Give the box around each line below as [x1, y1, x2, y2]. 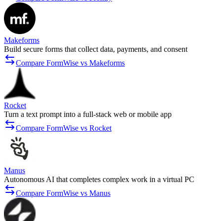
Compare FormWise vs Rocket [16, 124, 111, 133]
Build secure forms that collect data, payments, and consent [4, 45, 187, 54]
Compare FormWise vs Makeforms [16, 59, 125, 68]
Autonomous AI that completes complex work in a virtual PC [4, 175, 194, 184]
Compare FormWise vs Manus [16, 189, 110, 198]
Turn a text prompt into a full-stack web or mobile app [4, 110, 172, 119]
